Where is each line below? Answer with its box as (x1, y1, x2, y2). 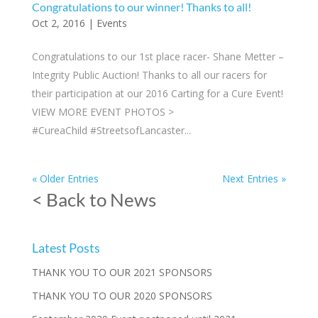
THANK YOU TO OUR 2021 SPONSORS (31, 265, 212, 279)
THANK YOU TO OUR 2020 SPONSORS (31, 289, 212, 302)
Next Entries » (222, 172, 287, 185)
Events (96, 16, 127, 30)
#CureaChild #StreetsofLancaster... (31, 124, 191, 137)
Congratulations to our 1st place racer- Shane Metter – (31, 50, 284, 63)
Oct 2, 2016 (31, 16, 85, 30)
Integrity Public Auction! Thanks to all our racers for (31, 68, 267, 82)
